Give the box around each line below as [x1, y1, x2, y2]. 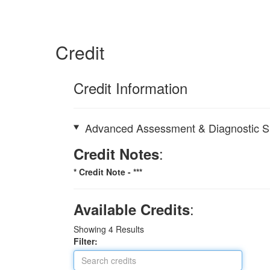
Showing [74, 222, 108, 235]
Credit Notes [74, 143, 159, 164]
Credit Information [74, 77, 187, 98]
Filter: [74, 234, 105, 247]
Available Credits [74, 198, 190, 219]
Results [113, 222, 144, 235]
